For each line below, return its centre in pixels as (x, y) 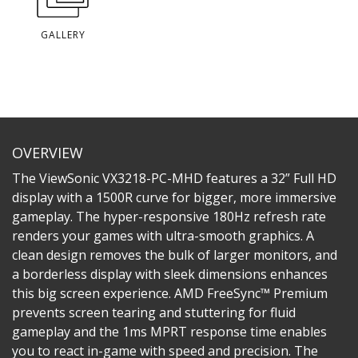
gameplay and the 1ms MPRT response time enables (169, 331)
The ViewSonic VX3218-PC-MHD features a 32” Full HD (174, 178)
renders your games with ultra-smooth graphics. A (163, 235)
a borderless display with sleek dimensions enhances (170, 274)
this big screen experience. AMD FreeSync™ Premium (170, 293)
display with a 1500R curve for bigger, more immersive (174, 197)
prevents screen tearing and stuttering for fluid (154, 312)
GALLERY (63, 34)
